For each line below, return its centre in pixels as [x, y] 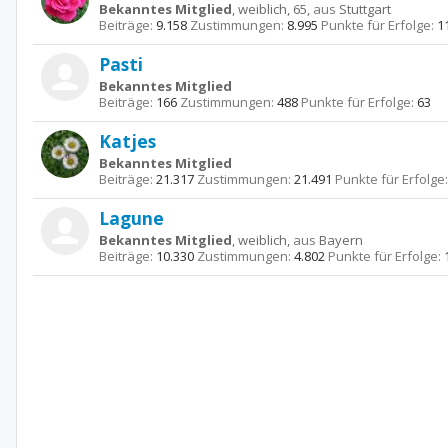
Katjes [127, 141]
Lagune [131, 218]
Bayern [341, 240]
